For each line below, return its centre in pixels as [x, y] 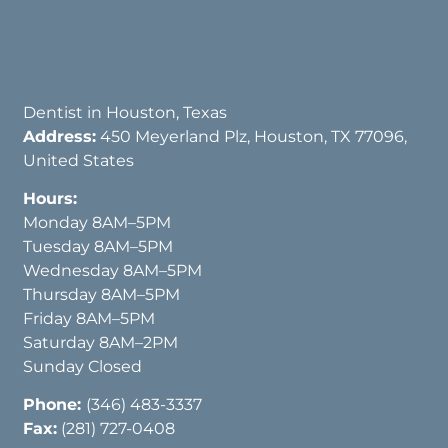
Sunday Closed [83, 367]
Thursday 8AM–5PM [102, 295]
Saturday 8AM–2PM [101, 343]
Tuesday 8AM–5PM [98, 247]
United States [79, 160]
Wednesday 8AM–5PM [113, 271]
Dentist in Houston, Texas [125, 112]
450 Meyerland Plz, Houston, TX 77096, [252, 136]
